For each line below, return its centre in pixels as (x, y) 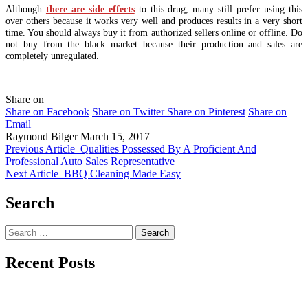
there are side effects (90, 9)
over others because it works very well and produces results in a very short (154, 20)
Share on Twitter (128, 111)
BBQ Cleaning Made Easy (122, 173)
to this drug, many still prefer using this (219, 9)
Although (26, 9)
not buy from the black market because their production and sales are (154, 44)
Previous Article (40, 148)
